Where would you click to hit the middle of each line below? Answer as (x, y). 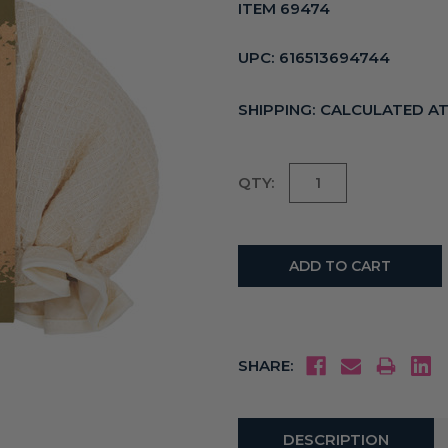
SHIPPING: (276, 109)
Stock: (262, 198)
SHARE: (265, 366)
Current (270, 174)
